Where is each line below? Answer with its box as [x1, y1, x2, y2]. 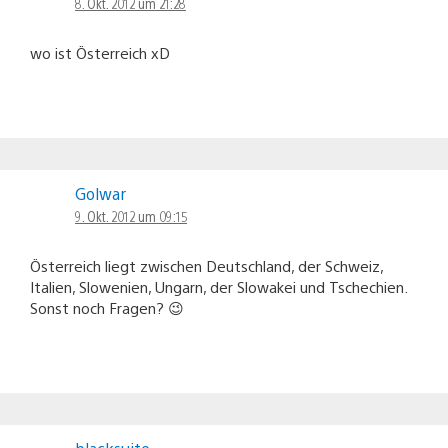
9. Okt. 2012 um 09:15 [75, 206, 187, 225]
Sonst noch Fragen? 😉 [30, 297, 184, 317]
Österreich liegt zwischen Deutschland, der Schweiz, [30, 255, 383, 275]
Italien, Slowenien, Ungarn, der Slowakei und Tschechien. [30, 276, 407, 296]
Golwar [75, 182, 126, 204]
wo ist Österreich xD [30, 42, 170, 62]
